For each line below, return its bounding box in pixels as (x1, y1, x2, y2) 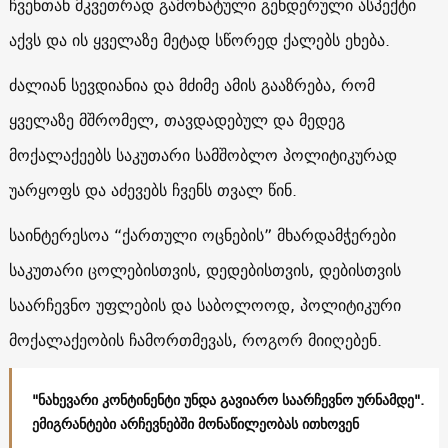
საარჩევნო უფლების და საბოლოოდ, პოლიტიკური (8, 290, 401, 319)
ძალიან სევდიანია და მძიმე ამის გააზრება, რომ (8, 70, 375, 99)
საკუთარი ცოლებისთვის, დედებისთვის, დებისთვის (8, 255, 401, 284)
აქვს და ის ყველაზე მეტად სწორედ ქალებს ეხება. (8, 25, 390, 54)
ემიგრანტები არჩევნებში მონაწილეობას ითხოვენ (31, 411, 359, 436)
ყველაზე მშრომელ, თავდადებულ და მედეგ (8, 105, 345, 134)
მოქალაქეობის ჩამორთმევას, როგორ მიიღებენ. (8, 325, 382, 354)
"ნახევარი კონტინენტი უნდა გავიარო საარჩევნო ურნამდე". (31, 387, 424, 412)
